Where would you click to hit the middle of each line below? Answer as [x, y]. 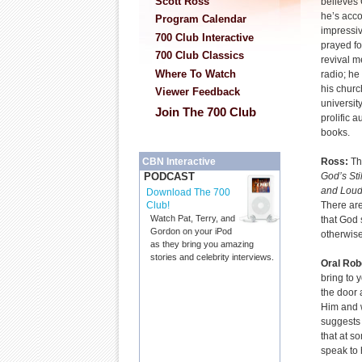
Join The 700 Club [206, 112]
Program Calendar [201, 19]
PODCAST [169, 177]
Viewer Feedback [198, 92]
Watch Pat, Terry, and [193, 219]
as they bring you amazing [202, 244]
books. [335, 133]
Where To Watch [196, 74]
